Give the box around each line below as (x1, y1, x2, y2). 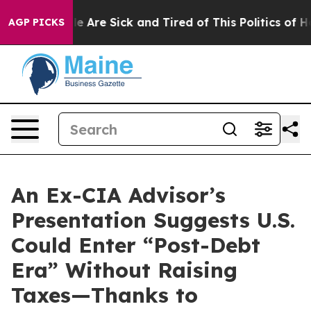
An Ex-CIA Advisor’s (11, 182, 226, 208)
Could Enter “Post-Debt (11, 232, 260, 258)
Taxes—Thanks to (11, 282, 198, 308)
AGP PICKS (8, 16, 65, 28)
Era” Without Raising (11, 257, 237, 283)
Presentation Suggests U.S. (11, 207, 295, 233)
